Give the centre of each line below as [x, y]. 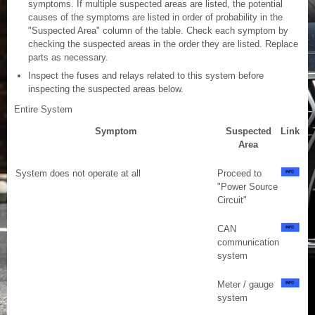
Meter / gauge [245, 285]
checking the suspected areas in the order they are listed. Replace [163, 44]
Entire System [43, 110]
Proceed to [239, 174]
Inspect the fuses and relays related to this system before [146, 76]
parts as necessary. [68, 58]
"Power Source [247, 187]
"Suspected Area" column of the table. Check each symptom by [158, 31]
